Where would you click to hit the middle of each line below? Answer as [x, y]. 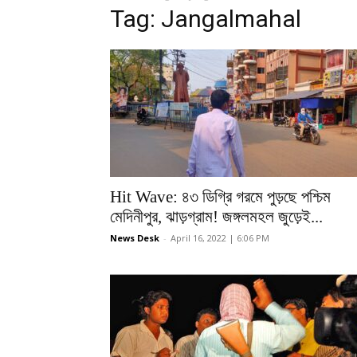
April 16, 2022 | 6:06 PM [220, 238]
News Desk [135, 238]
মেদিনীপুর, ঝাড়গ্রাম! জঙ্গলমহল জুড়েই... [216, 217]
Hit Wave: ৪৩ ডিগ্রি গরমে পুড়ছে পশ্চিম [220, 197]
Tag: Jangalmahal [206, 19]
